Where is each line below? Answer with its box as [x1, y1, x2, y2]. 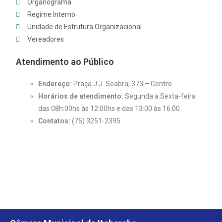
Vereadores [27, 35, 64, 43]
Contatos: [38, 117, 72, 125]
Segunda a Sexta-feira [125, 92, 196, 100]
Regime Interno [27, 10, 75, 18]
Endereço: [38, 80, 74, 88]
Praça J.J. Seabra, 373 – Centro [73, 80, 172, 88]
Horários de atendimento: [38, 92, 125, 100]
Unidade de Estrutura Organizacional [27, 23, 142, 31]
